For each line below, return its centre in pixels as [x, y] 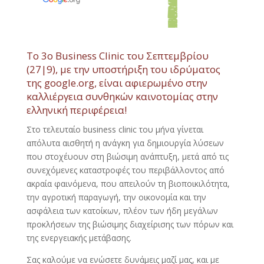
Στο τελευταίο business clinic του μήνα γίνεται [115, 129]
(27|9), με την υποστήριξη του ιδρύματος [123, 69]
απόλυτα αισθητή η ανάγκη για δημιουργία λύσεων [125, 143]
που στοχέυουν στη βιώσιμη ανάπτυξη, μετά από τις [127, 156]
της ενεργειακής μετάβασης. [79, 237]
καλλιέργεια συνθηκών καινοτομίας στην [122, 96]
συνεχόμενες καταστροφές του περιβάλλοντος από [125, 170]
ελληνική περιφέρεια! [76, 110]
